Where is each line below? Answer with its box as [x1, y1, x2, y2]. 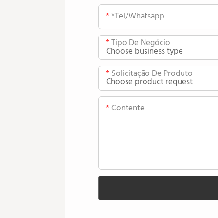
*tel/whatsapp [111, 10, 164, 23]
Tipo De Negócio [111, 36, 170, 50]
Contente [111, 102, 145, 115]
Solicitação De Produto [111, 67, 193, 81]
